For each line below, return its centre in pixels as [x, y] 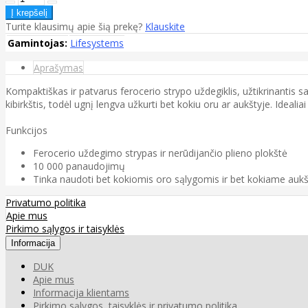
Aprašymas [58, 67]
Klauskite [165, 26]
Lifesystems [97, 43]
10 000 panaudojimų [79, 166]
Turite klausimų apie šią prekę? [75, 26]
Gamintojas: [37, 43]
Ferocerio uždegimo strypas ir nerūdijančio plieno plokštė [160, 153]
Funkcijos [26, 130]
